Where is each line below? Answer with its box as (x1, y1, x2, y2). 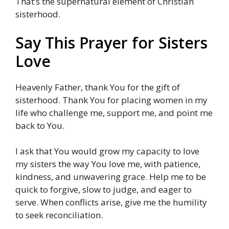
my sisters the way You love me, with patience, (15, 158, 200, 170)
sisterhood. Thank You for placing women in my (15, 94, 208, 106)
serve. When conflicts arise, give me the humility (15, 196, 207, 209)
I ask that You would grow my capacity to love (15, 145, 199, 157)
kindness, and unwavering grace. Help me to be (15, 171, 206, 183)
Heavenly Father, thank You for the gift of (15, 81, 180, 93)
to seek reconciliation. (15, 209, 103, 221)
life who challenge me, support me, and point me (15, 106, 213, 119)
